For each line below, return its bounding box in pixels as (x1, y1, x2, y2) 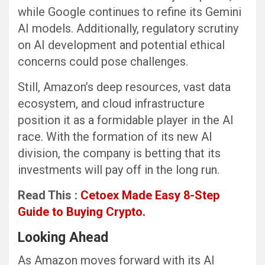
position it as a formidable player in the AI (18, 113, 234, 128)
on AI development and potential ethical (18, 38, 225, 53)
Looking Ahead (18, 230, 108, 246)
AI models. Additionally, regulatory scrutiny (18, 21, 238, 36)
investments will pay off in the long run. (18, 163, 219, 177)
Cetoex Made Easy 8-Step (80, 188, 219, 203)
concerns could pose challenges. (18, 54, 188, 69)
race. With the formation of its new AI (18, 130, 212, 144)
